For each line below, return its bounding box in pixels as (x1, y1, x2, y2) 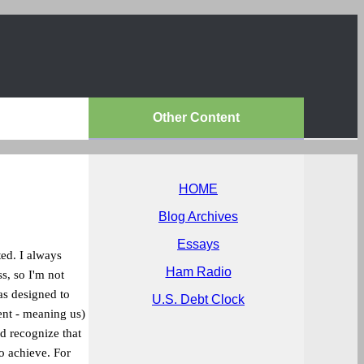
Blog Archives (158, 210, 238, 223)
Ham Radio (165, 265, 232, 279)
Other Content (153, 110, 240, 124)
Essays (177, 237, 219, 251)
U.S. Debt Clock (152, 292, 245, 306)
